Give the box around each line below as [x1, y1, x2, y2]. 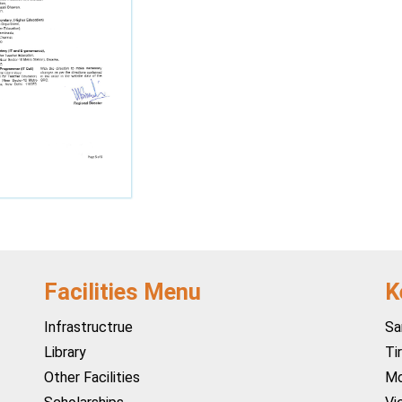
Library [44, 344, 86, 362]
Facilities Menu [44, 277, 201, 305]
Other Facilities [44, 369, 140, 387]
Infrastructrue [44, 319, 133, 336]
